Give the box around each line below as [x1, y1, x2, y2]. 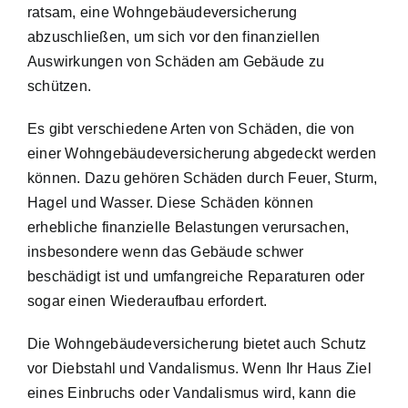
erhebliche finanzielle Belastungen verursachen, [27, 219, 350, 235]
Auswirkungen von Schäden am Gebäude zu [27, 53, 325, 69]
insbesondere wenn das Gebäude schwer [27, 243, 304, 260]
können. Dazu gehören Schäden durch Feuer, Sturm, [27, 169, 378, 186]
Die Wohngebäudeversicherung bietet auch [27, 335, 321, 352]
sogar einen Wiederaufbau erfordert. [27, 292, 268, 309]
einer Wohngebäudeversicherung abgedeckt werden [27, 145, 377, 161]
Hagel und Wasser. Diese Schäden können [27, 194, 314, 210]
